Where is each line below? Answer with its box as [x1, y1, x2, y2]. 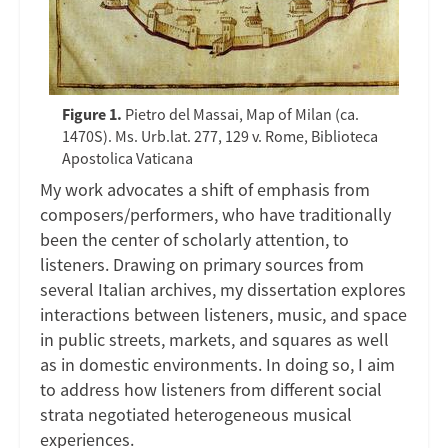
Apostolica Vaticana [62, 147, 193, 168]
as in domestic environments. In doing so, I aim [40, 352, 395, 376]
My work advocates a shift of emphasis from [40, 177, 370, 201]
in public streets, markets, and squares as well [40, 327, 389, 351]
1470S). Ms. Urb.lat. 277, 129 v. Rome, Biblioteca [62, 125, 378, 146]
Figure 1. [62, 103, 122, 124]
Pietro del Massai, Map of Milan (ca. [122, 103, 359, 124]
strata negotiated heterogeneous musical [40, 402, 352, 426]
